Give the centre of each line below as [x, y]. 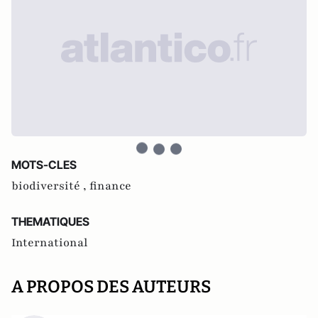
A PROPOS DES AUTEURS [111, 287]
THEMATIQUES [50, 221]
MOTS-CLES [44, 165]
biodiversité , [50, 186]
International [50, 243]
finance [110, 186]
